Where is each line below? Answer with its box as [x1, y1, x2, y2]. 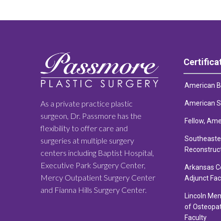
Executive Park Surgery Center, [40, 160, 146, 170]
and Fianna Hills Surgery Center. [40, 184, 147, 194]
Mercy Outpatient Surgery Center [40, 172, 155, 182]
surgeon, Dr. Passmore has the [40, 110, 142, 120]
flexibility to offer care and [40, 123, 128, 133]
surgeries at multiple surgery [40, 135, 134, 145]
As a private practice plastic [40, 98, 133, 108]
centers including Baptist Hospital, [40, 147, 154, 157]
